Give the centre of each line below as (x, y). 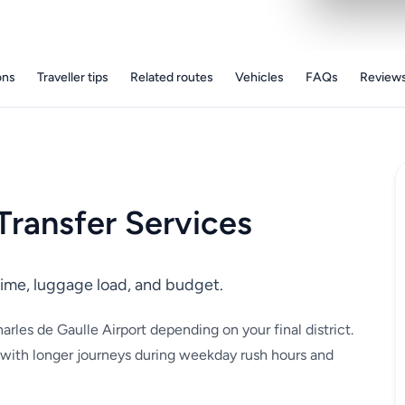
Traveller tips (72, 78)
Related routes (171, 78)
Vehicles (259, 78)
